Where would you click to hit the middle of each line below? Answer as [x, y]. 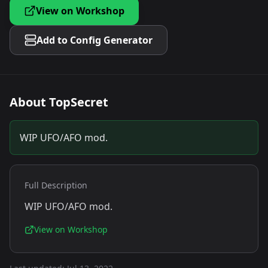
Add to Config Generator [95, 40]
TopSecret [79, 102]
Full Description [56, 185]
